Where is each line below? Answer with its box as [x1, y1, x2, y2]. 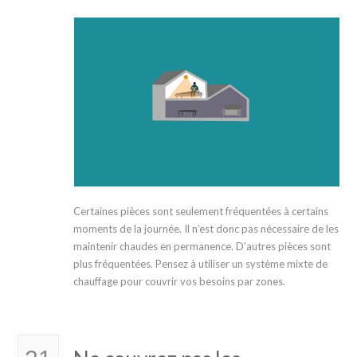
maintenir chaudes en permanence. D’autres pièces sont [73, 240, 331, 253]
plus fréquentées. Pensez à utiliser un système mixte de [73, 257, 328, 270]
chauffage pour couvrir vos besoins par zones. [73, 275, 286, 288]
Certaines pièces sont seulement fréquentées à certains [73, 205, 329, 218]
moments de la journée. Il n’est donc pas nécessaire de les [73, 222, 339, 235]
